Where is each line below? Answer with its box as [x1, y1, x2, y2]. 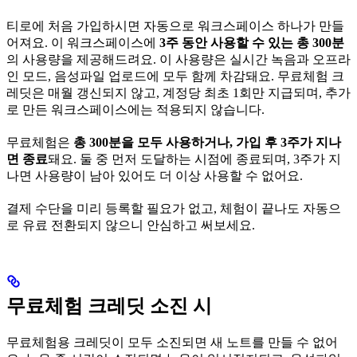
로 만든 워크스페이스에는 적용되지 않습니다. [6, 102, 265, 116]
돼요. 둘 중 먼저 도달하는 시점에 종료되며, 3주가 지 [48, 151, 341, 166]
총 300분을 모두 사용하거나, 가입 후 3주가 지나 [73, 135, 341, 149]
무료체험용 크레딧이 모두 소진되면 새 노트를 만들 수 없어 [6, 335, 338, 349]
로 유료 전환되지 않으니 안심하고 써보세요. [6, 218, 255, 232]
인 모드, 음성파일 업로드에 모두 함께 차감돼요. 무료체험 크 [6, 69, 344, 83]
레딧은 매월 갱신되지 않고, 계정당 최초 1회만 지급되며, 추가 [6, 85, 351, 100]
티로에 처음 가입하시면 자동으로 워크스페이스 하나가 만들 [6, 18, 344, 33]
